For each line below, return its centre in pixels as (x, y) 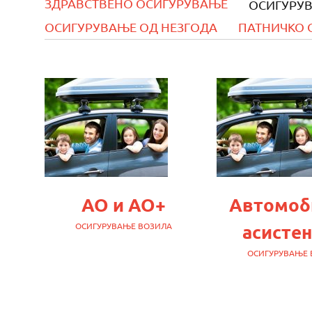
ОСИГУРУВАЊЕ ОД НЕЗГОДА (131, 27)
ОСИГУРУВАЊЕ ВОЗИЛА (124, 226)
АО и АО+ (124, 205)
